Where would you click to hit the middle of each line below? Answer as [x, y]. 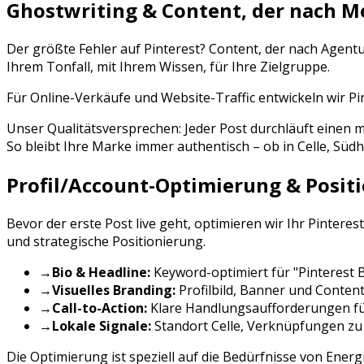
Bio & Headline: [101, 273]
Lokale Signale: [102, 326]
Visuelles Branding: [114, 290]
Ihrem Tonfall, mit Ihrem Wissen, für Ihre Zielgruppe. [168, 67]
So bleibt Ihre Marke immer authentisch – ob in [152, 147]
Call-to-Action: [100, 308]
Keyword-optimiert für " [224, 273]
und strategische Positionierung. [106, 242]
